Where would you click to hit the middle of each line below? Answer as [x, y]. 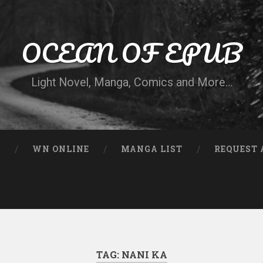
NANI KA [144, 255]
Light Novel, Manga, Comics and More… [131, 82]
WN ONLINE [61, 149]
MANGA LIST [152, 149]
